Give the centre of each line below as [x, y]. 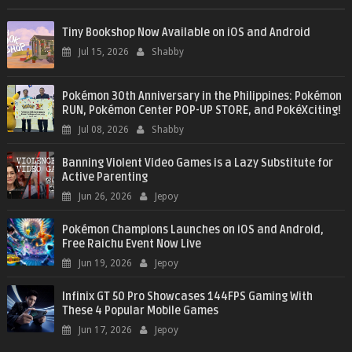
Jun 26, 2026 [105, 197]
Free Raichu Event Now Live [131, 244]
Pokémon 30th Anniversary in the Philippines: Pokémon [202, 97]
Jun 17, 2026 [105, 330]
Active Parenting [104, 178]
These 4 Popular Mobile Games [140, 311]
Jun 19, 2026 [105, 264]
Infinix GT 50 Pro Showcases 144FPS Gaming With [187, 297]
